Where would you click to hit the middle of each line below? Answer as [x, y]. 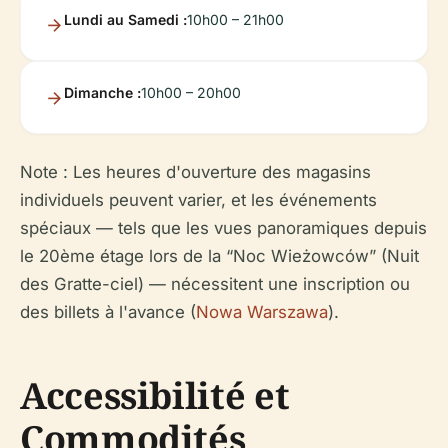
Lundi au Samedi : [125, 20]
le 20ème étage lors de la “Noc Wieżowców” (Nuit [219, 256]
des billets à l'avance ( [108, 312]
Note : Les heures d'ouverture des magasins [195, 172]
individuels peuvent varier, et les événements [198, 200]
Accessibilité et [155, 396]
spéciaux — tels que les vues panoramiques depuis [223, 228]
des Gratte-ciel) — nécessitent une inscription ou [215, 284]
